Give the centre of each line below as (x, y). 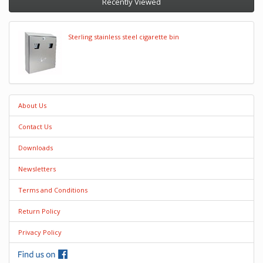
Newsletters (37, 169)
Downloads (36, 148)
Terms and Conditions (53, 190)
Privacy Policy (40, 232)
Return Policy (39, 211)
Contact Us (35, 127)
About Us (32, 105)
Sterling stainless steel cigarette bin (124, 37)
